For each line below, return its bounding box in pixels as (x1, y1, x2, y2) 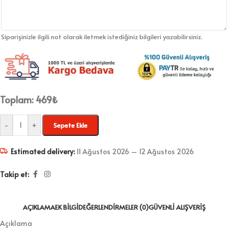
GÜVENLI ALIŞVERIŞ (148, 203, 206, 212)
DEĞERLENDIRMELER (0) (78, 203, 149, 212)
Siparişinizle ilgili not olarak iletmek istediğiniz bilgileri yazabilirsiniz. (1, 32, 203, 41)
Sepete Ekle (53, 121, 88, 130)
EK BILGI (54, 203, 78, 212)
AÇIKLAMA (22, 203, 55, 212)
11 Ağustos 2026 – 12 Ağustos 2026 (75, 147, 194, 157)
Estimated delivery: (11, 147, 75, 157)
